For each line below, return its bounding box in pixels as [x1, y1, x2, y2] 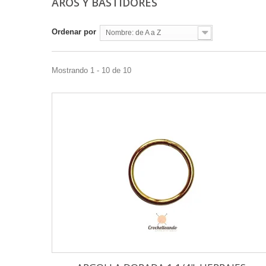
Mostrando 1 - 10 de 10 [52, 66, 131, 75]
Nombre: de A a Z [106, 28, 161, 37]
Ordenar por [52, 27, 96, 37]
